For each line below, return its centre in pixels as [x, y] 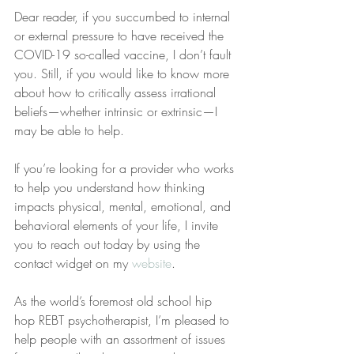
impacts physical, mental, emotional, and [124, 206]
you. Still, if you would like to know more [124, 73]
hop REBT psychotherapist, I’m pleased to [124, 320]
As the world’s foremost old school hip [115, 301]
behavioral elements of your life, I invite [118, 225]
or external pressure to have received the [121, 36]
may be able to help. [69, 130]
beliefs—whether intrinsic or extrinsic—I [118, 111]
